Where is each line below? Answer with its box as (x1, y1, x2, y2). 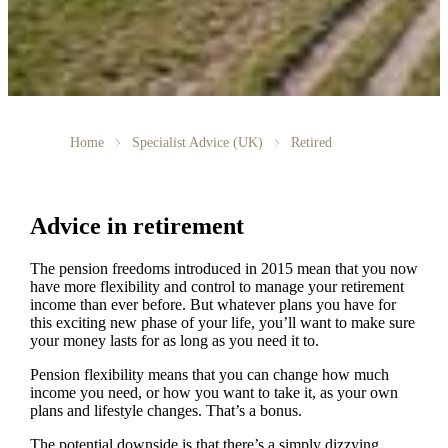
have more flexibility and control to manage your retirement (29, 277, 404, 295)
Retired (290, 135, 332, 151)
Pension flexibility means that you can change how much (29, 365, 389, 383)
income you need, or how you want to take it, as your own (29, 383, 398, 401)
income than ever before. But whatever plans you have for (29, 295, 396, 313)
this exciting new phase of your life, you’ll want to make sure (29, 313, 415, 331)
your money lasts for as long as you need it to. (29, 331, 319, 349)
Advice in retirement (29, 213, 244, 239)
